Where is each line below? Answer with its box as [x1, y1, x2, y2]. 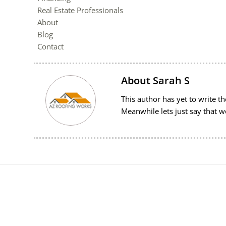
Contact [37, 41, 64, 51]
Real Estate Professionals [37, 5, 123, 15]
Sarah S [152, 74, 190, 87]
